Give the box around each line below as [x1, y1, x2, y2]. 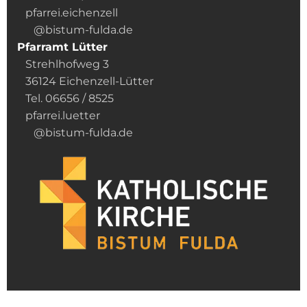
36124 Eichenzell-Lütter [17, 75, 153, 88]
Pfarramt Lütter [17, 40, 108, 54]
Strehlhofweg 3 [17, 58, 109, 71]
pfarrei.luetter [17, 109, 100, 123]
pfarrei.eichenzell [25, 6, 118, 20]
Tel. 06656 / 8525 [17, 92, 114, 106]
